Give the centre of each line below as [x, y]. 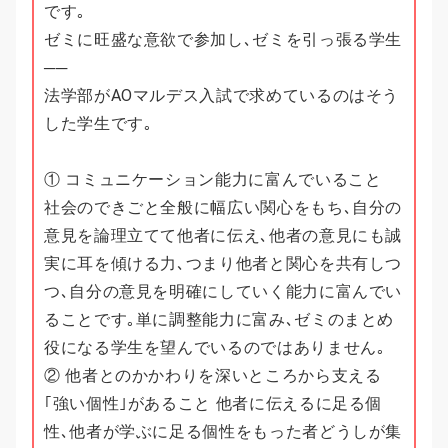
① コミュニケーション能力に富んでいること [213, 180]
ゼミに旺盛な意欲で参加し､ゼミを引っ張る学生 [223, 40]
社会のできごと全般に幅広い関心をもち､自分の [223, 208]
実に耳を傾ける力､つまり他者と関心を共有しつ [223, 264]
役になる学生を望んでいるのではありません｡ [215, 348]
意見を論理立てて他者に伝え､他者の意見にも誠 [223, 236]
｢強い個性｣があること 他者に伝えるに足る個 [213, 404]
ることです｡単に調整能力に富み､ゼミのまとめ [219, 320]
